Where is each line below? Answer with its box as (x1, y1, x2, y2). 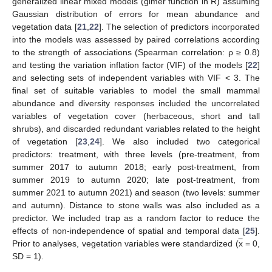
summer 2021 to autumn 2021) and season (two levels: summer (12, 187, 260, 197)
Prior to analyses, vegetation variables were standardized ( (12, 238, 239, 248)
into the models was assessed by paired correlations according (12, 34, 260, 44)
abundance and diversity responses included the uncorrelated (12, 98, 260, 108)
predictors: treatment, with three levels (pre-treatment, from (12, 149, 260, 159)
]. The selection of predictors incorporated (98, 21, 260, 32)
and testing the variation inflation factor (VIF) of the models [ (12, 59, 248, 70)
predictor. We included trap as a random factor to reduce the (12, 212, 260, 223)
